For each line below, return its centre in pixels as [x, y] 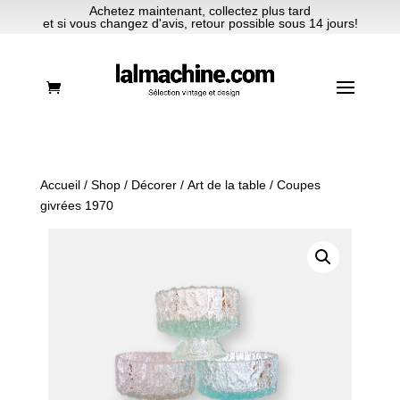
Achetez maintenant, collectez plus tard [200, 11]
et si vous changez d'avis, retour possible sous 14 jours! [200, 23]
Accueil [60, 185]
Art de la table [226, 185]
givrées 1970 [76, 205]
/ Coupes [293, 185]
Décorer [154, 185]
